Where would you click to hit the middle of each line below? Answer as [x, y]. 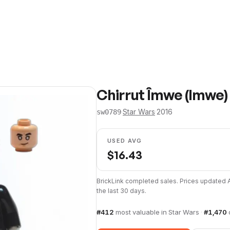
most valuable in [142, 212]
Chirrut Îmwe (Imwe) [162, 95]
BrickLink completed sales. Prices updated [162, 181]
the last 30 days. [121, 191]
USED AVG [125, 141]
